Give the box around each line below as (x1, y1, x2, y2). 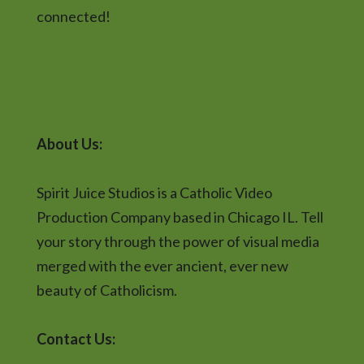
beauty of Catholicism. (36, 280, 177, 299)
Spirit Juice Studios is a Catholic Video (36, 183, 272, 201)
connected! (36, 6, 110, 25)
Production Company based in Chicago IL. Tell (36, 207, 323, 226)
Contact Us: (36, 329, 115, 348)
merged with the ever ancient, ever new (36, 256, 288, 275)
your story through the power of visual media (36, 232, 319, 250)
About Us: (36, 134, 102, 153)
